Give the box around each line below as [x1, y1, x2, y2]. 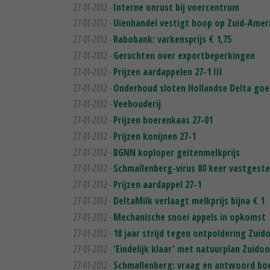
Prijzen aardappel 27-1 [113, 178, 201, 192]
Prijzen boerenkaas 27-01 [113, 113, 213, 127]
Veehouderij [113, 97, 161, 111]
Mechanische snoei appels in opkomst [113, 210, 266, 224]
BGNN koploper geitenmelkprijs [113, 145, 240, 159]
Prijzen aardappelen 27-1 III [113, 64, 222, 78]
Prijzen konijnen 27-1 [113, 129, 196, 143]
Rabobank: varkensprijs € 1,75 [113, 33, 231, 46]
